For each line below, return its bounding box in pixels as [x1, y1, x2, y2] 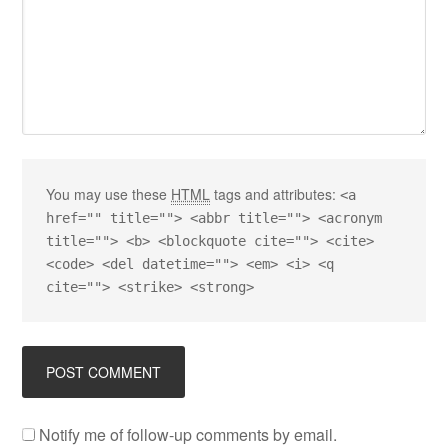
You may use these [46, 184, 172, 204]
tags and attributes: [210, 184, 341, 204]
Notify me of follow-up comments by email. [39, 423, 338, 446]
